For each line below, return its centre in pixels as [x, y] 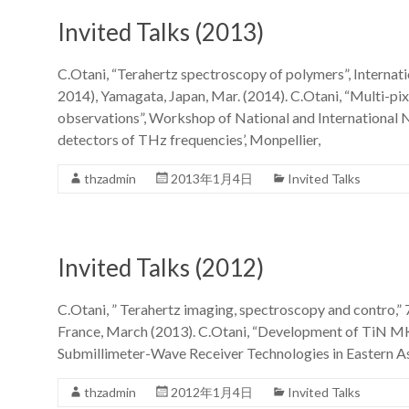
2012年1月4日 [212, 392]
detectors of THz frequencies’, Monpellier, [189, 139]
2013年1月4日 [212, 178]
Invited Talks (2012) [161, 267]
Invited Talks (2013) [161, 31]
